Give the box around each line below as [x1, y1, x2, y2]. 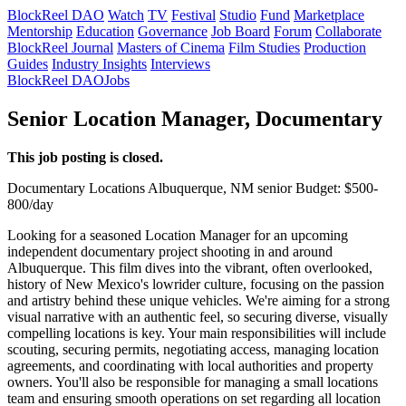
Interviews [150, 56, 210, 72]
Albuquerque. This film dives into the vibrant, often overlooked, [7, 259, 372, 275]
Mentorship [7, 24, 72, 39]
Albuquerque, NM [148, 179, 254, 196]
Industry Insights [52, 56, 147, 72]
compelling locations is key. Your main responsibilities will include [7, 324, 386, 341]
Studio [219, 7, 256, 23]
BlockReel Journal [7, 40, 113, 55]
